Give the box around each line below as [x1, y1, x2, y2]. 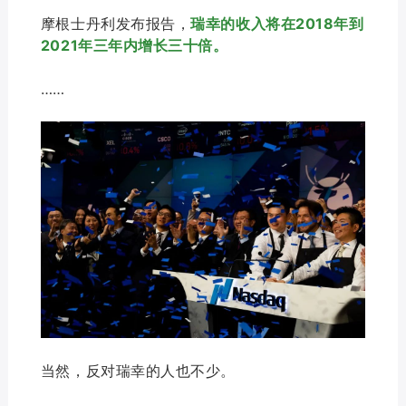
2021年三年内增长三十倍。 [40, 36, 228, 55]
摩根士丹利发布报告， [40, 14, 191, 34]
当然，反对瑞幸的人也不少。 [40, 361, 237, 380]
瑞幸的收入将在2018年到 [190, 14, 364, 34]
